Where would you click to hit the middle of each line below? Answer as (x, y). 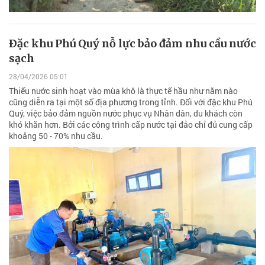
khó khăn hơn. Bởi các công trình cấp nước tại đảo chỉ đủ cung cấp (131, 125)
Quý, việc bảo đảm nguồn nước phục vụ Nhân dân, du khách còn (126, 114)
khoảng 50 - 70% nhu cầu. (56, 136)
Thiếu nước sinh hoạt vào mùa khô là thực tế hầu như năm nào (123, 91)
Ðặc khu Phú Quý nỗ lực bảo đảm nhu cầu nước (132, 43)
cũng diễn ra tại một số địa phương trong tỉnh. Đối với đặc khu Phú (131, 102)
